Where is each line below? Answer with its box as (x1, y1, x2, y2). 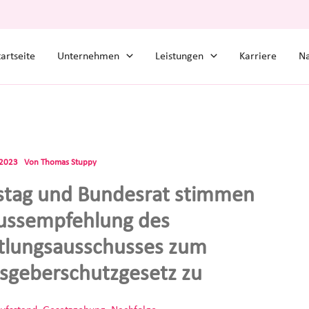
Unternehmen (57, 51, 120, 62)
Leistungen (155, 51, 204, 62)
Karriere (239, 51, 277, 62)
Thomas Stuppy (41, 158, 97, 167)
